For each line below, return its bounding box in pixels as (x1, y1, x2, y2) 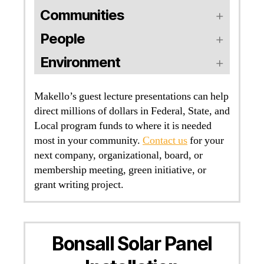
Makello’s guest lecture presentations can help (34, 90, 229, 104)
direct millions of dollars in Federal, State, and (34, 104, 230, 118)
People (40, 30, 85, 48)
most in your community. (34, 134, 143, 148)
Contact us (143, 134, 187, 148)
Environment (40, 54, 121, 71)
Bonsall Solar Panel (52, 232, 212, 256)
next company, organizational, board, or (34, 148, 203, 163)
